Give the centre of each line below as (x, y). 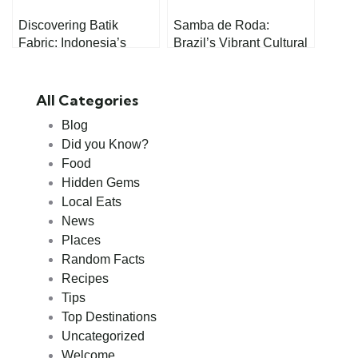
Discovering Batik (68, 25)
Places (81, 240)
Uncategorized (103, 336)
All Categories (87, 100)
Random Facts (103, 259)
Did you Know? (105, 144)
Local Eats (91, 201)
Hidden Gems (101, 182)
